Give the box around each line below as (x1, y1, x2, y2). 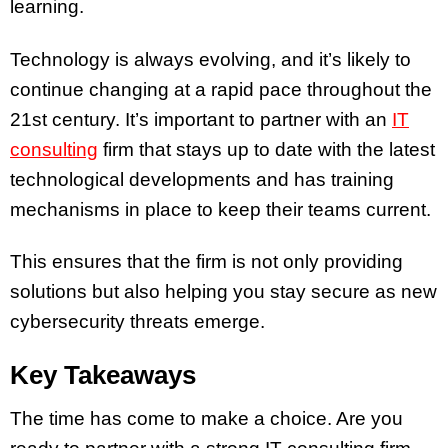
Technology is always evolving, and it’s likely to (10, 48, 411, 70)
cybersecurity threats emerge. (10, 311, 265, 333)
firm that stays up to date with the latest (98, 138, 435, 160)
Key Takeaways (10, 360, 196, 391)
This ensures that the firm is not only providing (10, 251, 403, 273)
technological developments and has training (10, 168, 394, 190)
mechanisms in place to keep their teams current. (10, 198, 431, 220)
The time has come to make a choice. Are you (10, 407, 403, 429)
